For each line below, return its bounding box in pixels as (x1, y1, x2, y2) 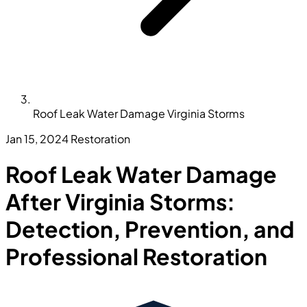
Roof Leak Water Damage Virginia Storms (33, 106, 245, 121)
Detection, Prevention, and (5, 215, 295, 243)
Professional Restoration (5, 243, 267, 271)
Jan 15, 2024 (5, 132, 69, 146)
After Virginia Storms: (5, 188, 235, 216)
